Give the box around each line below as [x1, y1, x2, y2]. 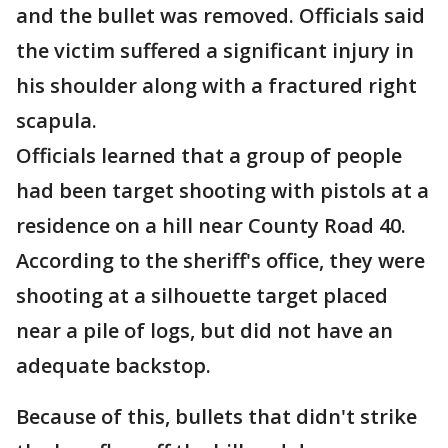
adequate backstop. [16, 352, 211, 380]
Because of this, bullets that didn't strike [16, 403, 417, 431]
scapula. [16, 107, 97, 135]
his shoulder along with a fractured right [16, 72, 417, 100]
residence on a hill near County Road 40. [16, 212, 406, 240]
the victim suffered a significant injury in [16, 37, 414, 65]
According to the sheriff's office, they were [16, 247, 425, 275]
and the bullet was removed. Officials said [16, 2, 425, 30]
